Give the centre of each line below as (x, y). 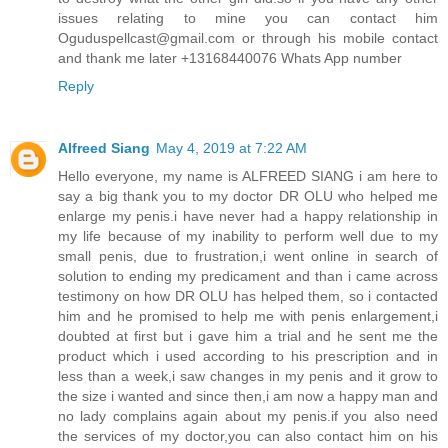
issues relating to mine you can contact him (248, 17)
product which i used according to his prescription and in (248, 355)
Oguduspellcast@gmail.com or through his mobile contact (248, 37)
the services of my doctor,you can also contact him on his (248, 435)
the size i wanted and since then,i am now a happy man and (248, 395)
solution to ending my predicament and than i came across (248, 275)
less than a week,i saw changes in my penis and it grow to (248, 375)
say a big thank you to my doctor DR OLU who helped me (248, 195)
